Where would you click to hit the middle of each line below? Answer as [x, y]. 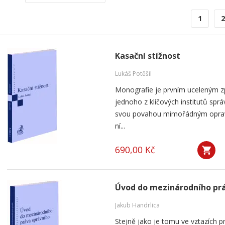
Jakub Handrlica [137, 205]
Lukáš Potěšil [133, 74]
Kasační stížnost [148, 56]
